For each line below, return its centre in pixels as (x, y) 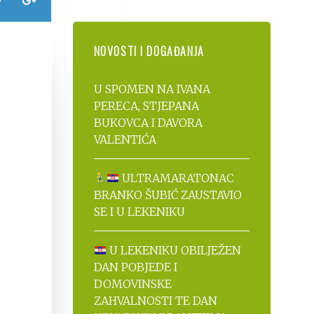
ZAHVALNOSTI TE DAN (155, 301)
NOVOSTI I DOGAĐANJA (149, 51)
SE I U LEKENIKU (139, 212)
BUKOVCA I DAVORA (148, 123)
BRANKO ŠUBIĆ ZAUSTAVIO (168, 195)
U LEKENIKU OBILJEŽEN (173, 250)
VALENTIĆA (125, 139)
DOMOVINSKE (132, 284)
